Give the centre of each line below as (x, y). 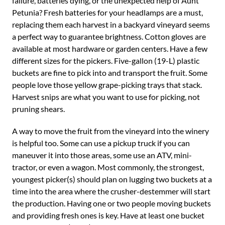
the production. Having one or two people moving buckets (111, 203)
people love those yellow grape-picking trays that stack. (107, 85)
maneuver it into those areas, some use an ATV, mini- (102, 155)
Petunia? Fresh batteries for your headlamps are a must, (107, 12)
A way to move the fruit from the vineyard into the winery (110, 131)
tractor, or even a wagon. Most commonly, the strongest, (108, 167)
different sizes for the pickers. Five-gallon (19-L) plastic (106, 61)
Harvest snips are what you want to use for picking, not (106, 97)
